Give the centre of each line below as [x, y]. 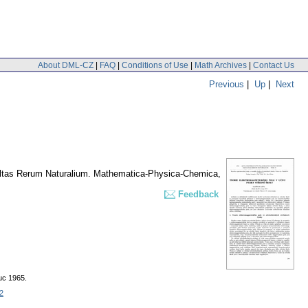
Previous [227, 84]
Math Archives [221, 65]
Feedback [198, 195]
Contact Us [274, 65]
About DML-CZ [66, 65]
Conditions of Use [155, 65]
